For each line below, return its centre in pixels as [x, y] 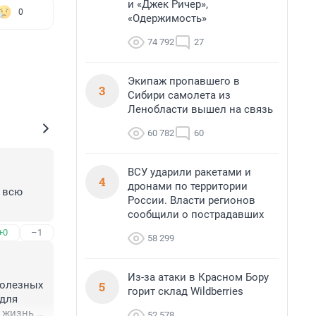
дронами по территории [188, 186]
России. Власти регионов [192, 200]
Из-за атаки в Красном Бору [198, 277]
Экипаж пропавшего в [184, 81]
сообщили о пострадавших [196, 214]
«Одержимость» [167, 18]
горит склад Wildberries [186, 291]
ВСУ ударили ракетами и [189, 172]
